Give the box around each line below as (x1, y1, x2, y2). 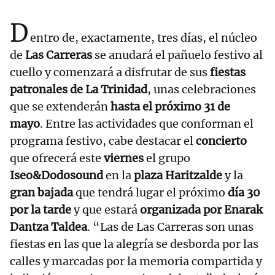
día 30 (228, 185, 260, 200)
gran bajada (10, 185, 73, 200)
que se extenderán (10, 99, 108, 114)
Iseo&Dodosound (10, 168, 103, 183)
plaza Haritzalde (134, 168, 222, 183)
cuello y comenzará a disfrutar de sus (10, 65, 210, 80)
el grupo (144, 151, 190, 166)
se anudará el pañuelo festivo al (95, 48, 263, 63)
